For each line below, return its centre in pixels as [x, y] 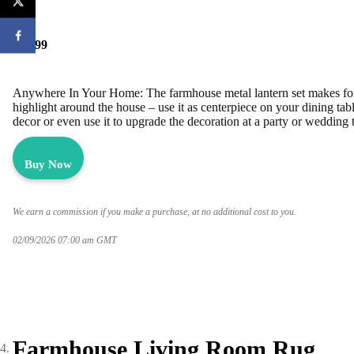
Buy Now [48, 164]
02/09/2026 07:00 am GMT [66, 240]
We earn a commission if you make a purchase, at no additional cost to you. [154, 211]
